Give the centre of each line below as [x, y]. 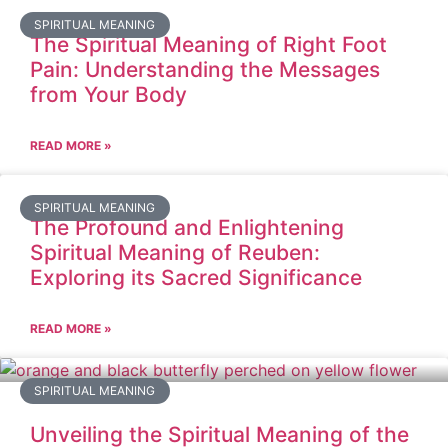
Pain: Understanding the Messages [205, 69]
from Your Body [108, 94]
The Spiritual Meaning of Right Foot [208, 44]
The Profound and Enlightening [187, 227]
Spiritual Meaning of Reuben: [175, 252]
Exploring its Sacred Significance [196, 277]
